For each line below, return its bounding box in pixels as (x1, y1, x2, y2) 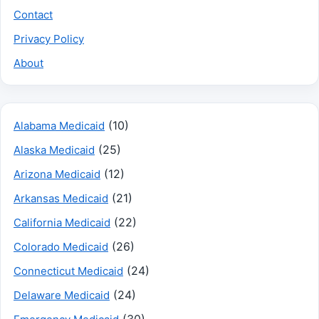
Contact (14, 7, 53, 21)
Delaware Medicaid (14, 288, 110, 302)
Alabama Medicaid (14, 118, 105, 132)
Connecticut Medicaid (14, 263, 123, 278)
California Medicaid (14, 215, 110, 229)
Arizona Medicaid (14, 167, 100, 181)
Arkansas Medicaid (14, 191, 108, 205)
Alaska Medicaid (14, 142, 95, 157)
